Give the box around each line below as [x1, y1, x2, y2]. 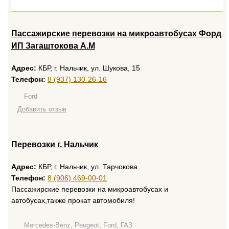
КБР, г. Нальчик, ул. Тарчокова [36, 163, 138, 171]
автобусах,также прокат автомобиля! [11, 196, 135, 204]
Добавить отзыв [17, 105, 66, 113]
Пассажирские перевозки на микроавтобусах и [11, 185, 168, 193]
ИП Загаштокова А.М [11, 41, 95, 50]
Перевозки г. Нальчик [11, 140, 98, 149]
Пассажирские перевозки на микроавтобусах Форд [11, 29, 221, 38]
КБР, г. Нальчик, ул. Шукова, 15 [36, 64, 140, 72]
